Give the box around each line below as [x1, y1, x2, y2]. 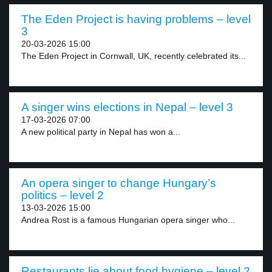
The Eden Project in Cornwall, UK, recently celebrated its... [21, 51, 246, 61]
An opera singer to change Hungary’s [21, 177, 216, 189]
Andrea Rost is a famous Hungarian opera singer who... [21, 215, 235, 225]
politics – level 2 [21, 189, 104, 202]
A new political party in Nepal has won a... [21, 127, 180, 137]
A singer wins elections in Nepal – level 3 [21, 101, 233, 114]
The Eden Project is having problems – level [21, 13, 251, 25]
